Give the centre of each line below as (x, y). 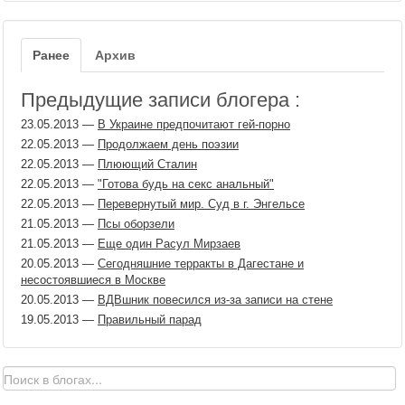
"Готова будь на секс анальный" (186, 184)
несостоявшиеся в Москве (93, 280)
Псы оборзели (136, 224)
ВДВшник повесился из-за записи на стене (215, 300)
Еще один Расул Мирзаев (169, 244)
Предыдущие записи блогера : (160, 100)
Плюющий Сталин (147, 164)
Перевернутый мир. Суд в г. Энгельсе (201, 204)
